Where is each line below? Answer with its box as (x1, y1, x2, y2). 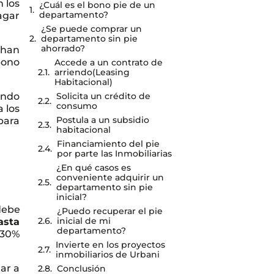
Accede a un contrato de (54, 57, 163, 68)
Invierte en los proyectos (56, 239, 166, 250)
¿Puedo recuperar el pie (57, 206, 163, 217)
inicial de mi (57, 215, 111, 226)
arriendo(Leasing (54, 67, 130, 78)
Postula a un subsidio (56, 114, 150, 125)
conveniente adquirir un (56, 172, 165, 183)
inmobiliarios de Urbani (56, 249, 160, 260)
